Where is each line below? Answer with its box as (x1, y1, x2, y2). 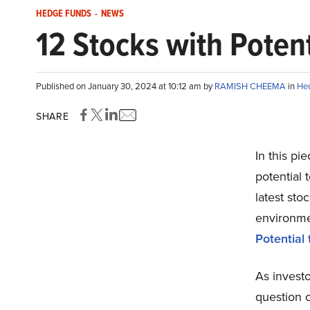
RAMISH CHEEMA (215, 80, 288, 92)
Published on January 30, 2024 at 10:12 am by (36, 80, 215, 92)
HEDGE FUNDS (36, 6, 91, 21)
